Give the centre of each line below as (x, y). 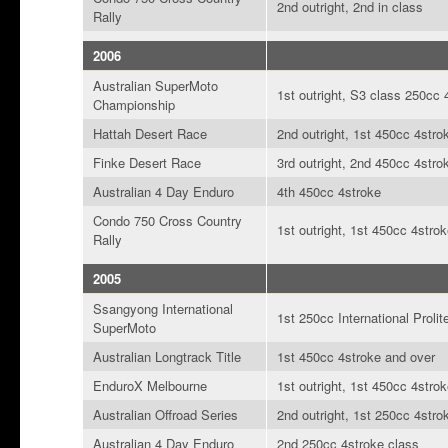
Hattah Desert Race (150, 134)
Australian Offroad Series (166, 415)
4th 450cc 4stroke (329, 192)
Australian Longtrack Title (167, 357)
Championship (134, 105)
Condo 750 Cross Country (168, 221)
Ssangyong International (163, 309)
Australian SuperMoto (156, 86)
